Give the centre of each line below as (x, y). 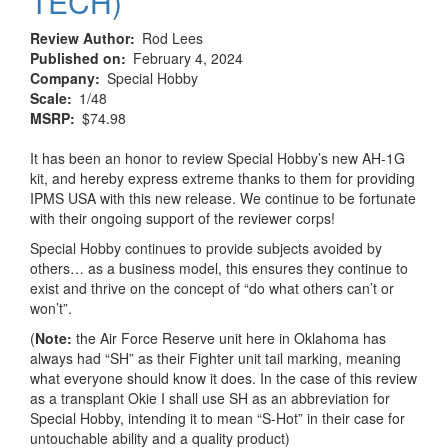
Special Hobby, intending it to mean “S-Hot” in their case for (217, 417)
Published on (75, 57)
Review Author (80, 37)
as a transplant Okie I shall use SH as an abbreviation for (210, 397)
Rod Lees (172, 37)
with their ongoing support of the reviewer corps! (182, 217)
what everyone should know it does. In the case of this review (223, 377)
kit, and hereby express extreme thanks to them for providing (222, 177)
